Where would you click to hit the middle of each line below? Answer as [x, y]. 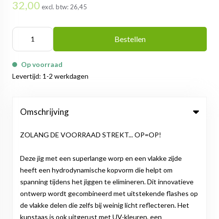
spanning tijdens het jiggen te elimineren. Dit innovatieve [107, 182]
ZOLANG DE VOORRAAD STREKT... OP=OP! [91, 135]
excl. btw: [56, 7]
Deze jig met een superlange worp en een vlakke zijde [101, 158]
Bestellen [130, 39]
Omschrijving [44, 112]
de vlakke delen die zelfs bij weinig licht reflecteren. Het [105, 205]
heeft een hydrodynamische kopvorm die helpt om [96, 170]
